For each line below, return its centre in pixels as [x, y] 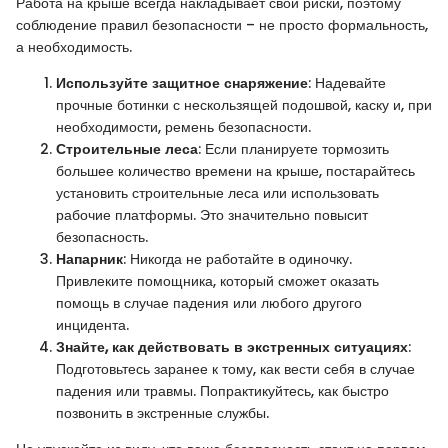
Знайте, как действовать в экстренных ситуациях [232, 347]
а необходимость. [74, 47]
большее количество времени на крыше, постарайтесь [235, 171]
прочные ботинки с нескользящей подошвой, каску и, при [244, 105]
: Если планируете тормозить [293, 149]
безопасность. [102, 237]
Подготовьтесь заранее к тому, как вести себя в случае [235, 369]
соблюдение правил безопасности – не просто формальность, [222, 25]
